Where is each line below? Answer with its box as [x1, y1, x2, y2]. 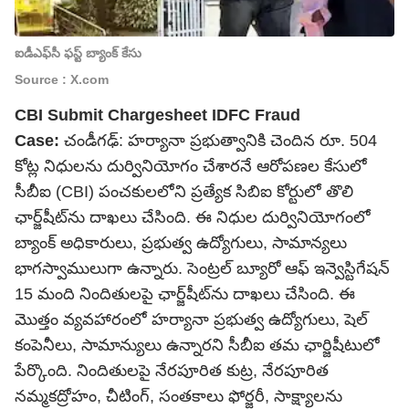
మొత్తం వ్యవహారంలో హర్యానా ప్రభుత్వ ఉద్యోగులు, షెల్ [15, 310, 368, 329]
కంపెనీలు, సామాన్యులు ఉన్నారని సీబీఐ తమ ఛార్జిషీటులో [15, 336, 380, 354]
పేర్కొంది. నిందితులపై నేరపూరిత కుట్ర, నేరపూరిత [15, 362, 329, 380]
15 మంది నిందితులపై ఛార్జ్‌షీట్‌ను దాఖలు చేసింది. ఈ [15, 285, 355, 303]
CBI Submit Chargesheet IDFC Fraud [15, 106, 300, 124]
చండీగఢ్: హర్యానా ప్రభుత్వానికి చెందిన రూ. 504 [64, 131, 377, 150]
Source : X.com [15, 72, 109, 87]
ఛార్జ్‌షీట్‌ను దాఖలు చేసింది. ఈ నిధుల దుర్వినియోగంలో [15, 208, 371, 226]
